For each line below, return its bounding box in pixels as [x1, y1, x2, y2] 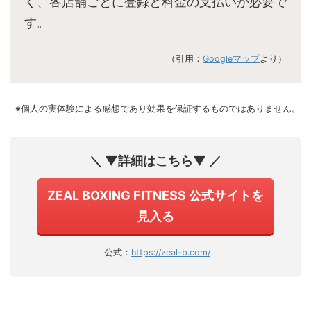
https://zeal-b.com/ [131, 247, 210, 258]
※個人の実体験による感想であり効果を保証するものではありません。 [15, 103, 301, 115]
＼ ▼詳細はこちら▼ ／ [90, 153, 221, 169]
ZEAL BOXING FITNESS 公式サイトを [47, 188, 264, 203]
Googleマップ [203, 53, 260, 65]
